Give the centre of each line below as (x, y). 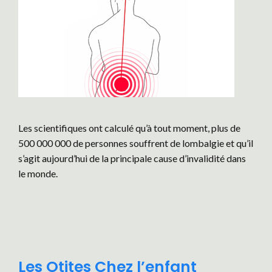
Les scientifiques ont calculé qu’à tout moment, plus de (129, 128)
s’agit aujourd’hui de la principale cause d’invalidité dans (132, 158)
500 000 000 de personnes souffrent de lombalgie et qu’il (136, 143)
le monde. (38, 173)
